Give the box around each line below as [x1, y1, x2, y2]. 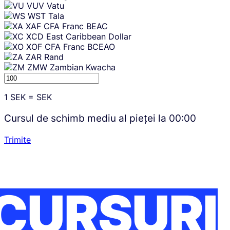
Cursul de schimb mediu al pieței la [4, 112, 169, 125]
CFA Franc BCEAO [45, 42, 115, 52]
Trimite [4, 134, 31, 145]
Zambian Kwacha [50, 62, 116, 73]
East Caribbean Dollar [46, 31, 131, 42]
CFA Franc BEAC [44, 21, 108, 32]
